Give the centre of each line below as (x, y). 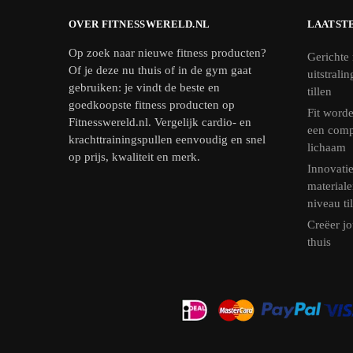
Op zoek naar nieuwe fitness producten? (167, 52)
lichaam (326, 147)
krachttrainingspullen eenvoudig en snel (167, 139)
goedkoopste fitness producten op (152, 104)
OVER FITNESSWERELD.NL (139, 24)
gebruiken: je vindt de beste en (144, 87)
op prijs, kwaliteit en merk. (134, 156)
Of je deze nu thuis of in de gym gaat (160, 70)
